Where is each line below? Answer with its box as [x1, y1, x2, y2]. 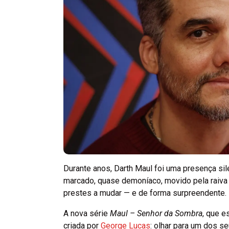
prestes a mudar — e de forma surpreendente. [63, 188, 226, 198]
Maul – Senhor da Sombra [110, 208, 202, 218]
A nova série [63, 208, 110, 218]
